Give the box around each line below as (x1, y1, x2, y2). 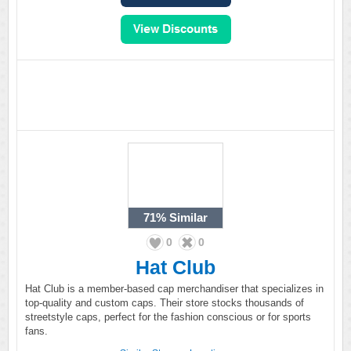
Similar (166, 211, 208, 224)
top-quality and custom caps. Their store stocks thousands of (25, 297, 304, 309)
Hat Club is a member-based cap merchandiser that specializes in (25, 283, 324, 295)
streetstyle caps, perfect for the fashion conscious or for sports (25, 311, 311, 323)
